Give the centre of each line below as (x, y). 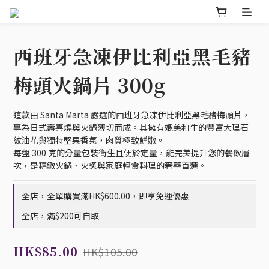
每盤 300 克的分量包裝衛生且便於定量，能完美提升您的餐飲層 (131, 153)
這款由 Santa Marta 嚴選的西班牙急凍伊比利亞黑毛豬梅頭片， (132, 115)
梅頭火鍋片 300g (89, 85)
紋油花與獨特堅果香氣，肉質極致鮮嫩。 (89, 140)
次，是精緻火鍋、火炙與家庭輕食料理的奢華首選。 (110, 165)
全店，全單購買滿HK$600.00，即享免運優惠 (105, 196)
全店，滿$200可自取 (60, 216)
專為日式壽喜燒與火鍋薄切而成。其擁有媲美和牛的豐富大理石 (131, 128)
